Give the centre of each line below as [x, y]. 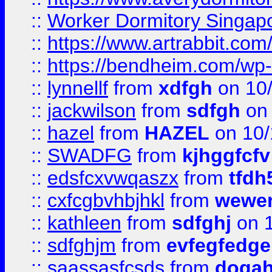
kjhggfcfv [226, 155]
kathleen [84, 223]
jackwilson [92, 110]
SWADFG [90, 155]
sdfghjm [82, 245]
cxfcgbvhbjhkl [106, 200]
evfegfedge [219, 245]
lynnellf [78, 88]
